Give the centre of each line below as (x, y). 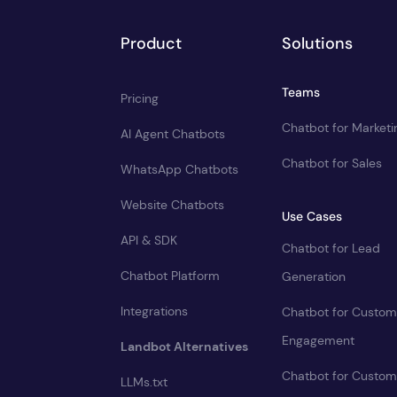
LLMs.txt (144, 382)
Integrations (154, 311)
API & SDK (149, 240)
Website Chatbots (172, 205)
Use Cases (312, 216)
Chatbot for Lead (331, 248)
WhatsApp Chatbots (179, 169)
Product (151, 43)
